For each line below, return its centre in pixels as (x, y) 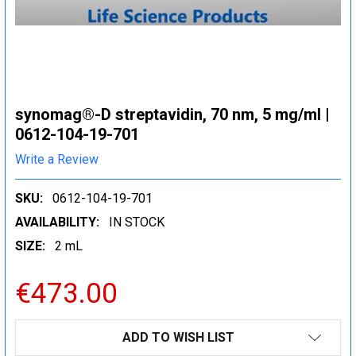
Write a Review (57, 159)
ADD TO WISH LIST (178, 337)
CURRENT (44, 328)
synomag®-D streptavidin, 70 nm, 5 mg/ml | (172, 114)
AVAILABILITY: (57, 222)
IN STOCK (137, 222)
